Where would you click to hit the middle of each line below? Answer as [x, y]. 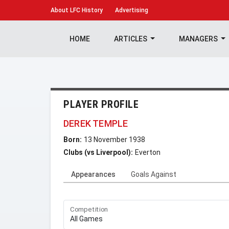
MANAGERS [199, 39]
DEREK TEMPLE [96, 123]
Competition [89, 209]
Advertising [132, 10]
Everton [148, 152]
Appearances [93, 174]
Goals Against [154, 174]
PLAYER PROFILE [101, 104]
